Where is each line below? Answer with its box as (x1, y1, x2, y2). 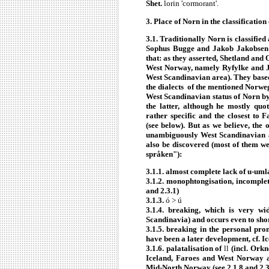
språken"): (146, 150, 182, 159)
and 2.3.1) (146, 186, 179, 196)
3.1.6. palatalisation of (146, 244, 225, 253)
